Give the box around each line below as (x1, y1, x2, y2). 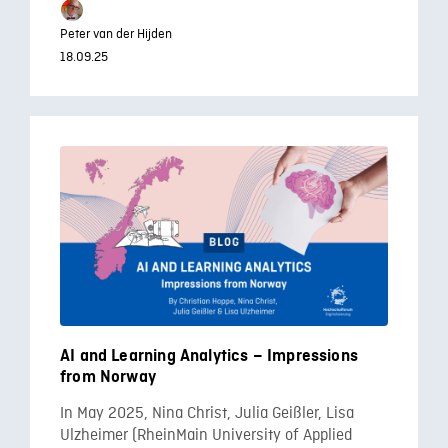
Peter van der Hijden (60, 25, 172, 43)
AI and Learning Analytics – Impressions (60, 346, 359, 365)
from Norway (60, 367, 156, 386)
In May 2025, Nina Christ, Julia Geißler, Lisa (60, 403, 354, 424)
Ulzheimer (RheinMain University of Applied (60, 425, 352, 446)
